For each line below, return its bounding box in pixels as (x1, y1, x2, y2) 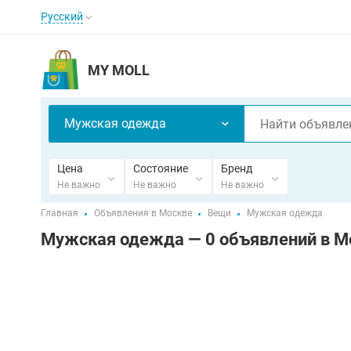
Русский (41, 10, 83, 23)
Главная (41, 208, 78, 219)
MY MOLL (88, 61, 150, 78)
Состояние (133, 162, 188, 175)
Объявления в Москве (94, 208, 192, 219)
